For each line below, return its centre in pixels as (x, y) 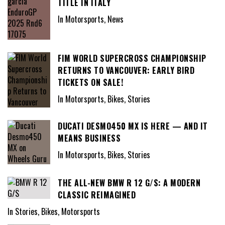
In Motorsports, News (91, 19)
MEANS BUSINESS (89, 138)
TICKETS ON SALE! (90, 83)
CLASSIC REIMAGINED (97, 195)
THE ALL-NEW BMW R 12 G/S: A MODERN (129, 183)
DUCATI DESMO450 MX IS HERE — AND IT (133, 126)
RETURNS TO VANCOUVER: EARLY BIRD (126, 71)
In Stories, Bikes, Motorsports (54, 211)
